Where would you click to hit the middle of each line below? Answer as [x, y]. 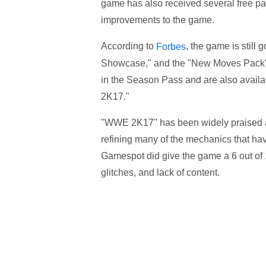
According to [128, 46]
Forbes [171, 47]
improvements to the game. [157, 20]
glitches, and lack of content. [160, 173]
